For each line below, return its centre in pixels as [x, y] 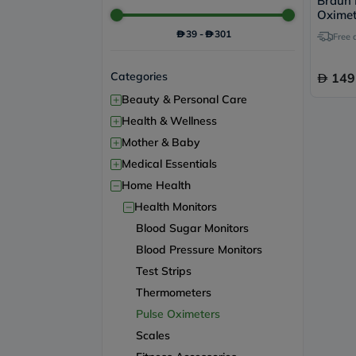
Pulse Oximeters [178, 314]
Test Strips [164, 271]
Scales [153, 335]
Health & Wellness [169, 121]
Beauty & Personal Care [184, 99]
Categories [139, 76]
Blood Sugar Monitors [192, 228]
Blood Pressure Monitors [199, 250]
